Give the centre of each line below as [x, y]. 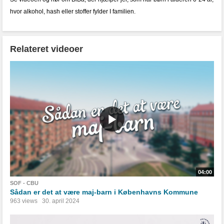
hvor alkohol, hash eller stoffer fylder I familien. [73, 11]
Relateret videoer [46, 49]
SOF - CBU [24, 183]
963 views [24, 201]
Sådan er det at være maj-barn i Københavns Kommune [104, 192]
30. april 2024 [61, 201]
